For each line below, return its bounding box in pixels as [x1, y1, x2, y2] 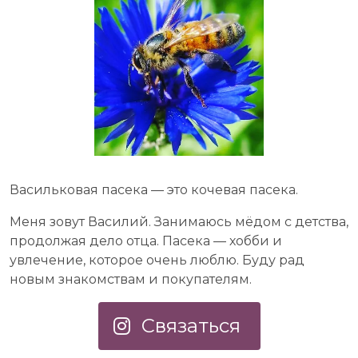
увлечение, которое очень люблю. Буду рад [10, 253, 304, 268]
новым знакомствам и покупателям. [10, 272, 252, 288]
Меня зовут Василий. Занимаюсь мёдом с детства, [10, 214, 348, 230]
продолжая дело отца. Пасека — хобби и [10, 233, 282, 249]
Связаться [141, 314, 241, 338]
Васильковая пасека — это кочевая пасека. [10, 182, 298, 198]
